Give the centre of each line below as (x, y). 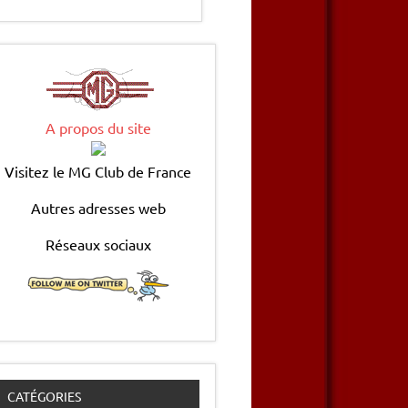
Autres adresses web (98, 208)
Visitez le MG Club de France (98, 172)
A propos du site (98, 128)
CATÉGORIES (45, 397)
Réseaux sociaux (98, 245)
